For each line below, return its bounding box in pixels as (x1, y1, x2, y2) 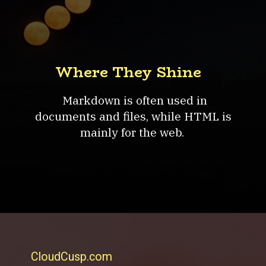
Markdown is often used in (59, 93, 208, 108)
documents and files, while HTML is (35, 109, 232, 124)
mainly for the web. (80, 125, 187, 140)
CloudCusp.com (31, 249, 113, 264)
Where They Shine (55, 61, 202, 84)
